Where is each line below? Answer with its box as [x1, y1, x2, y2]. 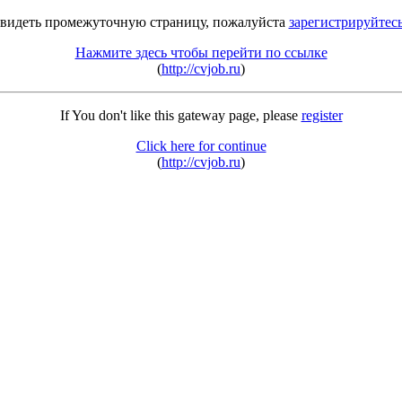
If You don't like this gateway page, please [59, 108, 301, 123]
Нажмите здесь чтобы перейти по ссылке [74, 45, 328, 60]
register [301, 108, 343, 123]
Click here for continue [135, 138, 267, 153]
